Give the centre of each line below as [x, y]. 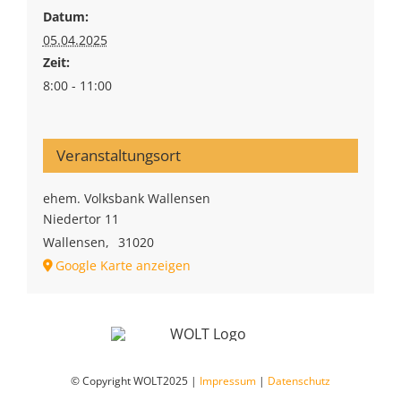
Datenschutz [299, 381]
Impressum [228, 381]
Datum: [65, 16]
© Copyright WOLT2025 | [135, 381]
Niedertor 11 [81, 218]
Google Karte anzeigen [123, 265]
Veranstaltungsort [118, 155]
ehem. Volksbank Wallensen [126, 198]
